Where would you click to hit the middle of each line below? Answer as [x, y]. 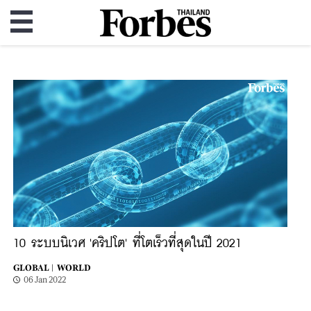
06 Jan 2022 [45, 280]
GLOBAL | [33, 268]
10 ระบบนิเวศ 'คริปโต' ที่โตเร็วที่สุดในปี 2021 [127, 244]
